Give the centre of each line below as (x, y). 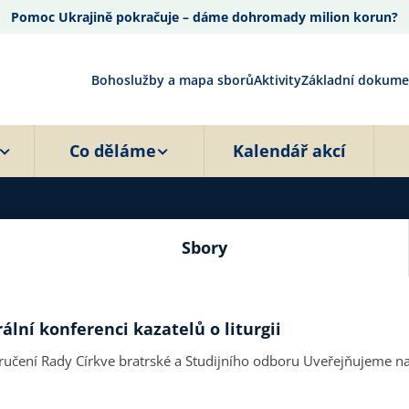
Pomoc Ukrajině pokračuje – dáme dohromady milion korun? (204, 17)
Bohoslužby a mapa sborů (173, 79)
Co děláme (113, 151)
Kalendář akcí (289, 151)
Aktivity (278, 79)
